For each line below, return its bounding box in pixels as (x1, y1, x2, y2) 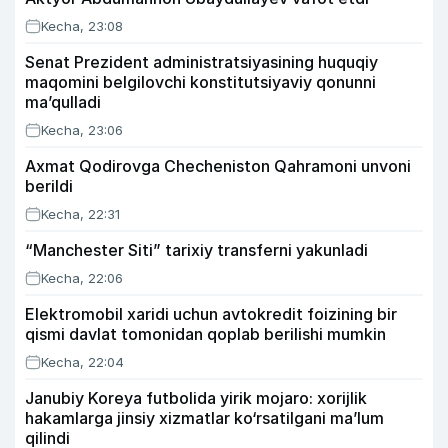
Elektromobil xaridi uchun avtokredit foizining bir (25, 304, 397, 324)
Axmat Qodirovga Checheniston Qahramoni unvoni (25, 156, 411, 176)
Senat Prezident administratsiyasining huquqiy (25, 52, 378, 72)
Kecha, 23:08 (41, 18, 123, 34)
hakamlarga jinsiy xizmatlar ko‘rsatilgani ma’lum (25, 408, 384, 428)
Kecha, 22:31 (41, 206, 120, 222)
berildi (25, 176, 73, 196)
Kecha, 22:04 (41, 354, 124, 370)
